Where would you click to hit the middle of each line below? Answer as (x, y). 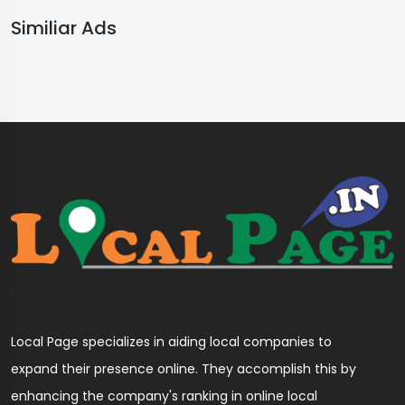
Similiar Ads (64, 28)
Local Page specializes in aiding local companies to (171, 341)
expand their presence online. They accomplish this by (184, 368)
